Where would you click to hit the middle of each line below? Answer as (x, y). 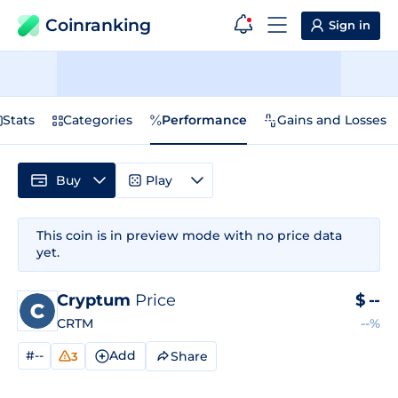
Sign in (350, 25)
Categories (98, 120)
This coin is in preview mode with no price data (189, 235)
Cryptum (96, 300)
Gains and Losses (332, 120)
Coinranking (98, 25)
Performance (204, 120)
